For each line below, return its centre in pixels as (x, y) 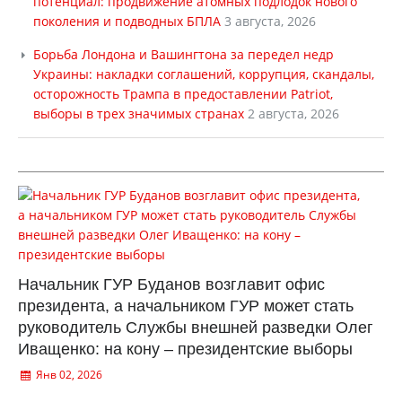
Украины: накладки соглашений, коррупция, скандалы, (204, 74)
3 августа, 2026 (270, 21)
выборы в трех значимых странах (139, 114)
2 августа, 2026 (293, 114)
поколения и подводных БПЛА (127, 21)
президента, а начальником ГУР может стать (186, 306)
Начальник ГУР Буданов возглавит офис (171, 284)
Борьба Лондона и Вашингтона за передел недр (184, 54)
